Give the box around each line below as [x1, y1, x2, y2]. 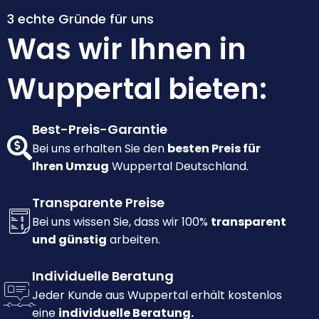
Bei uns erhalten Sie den [32, 140, 167, 157]
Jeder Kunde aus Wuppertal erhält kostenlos [32, 287, 282, 304]
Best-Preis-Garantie [32, 120, 167, 139]
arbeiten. [107, 231, 160, 249]
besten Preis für [167, 140, 261, 157]
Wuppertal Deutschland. [109, 158, 249, 175]
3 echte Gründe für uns [7, 10, 154, 28]
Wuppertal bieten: [7, 69, 267, 110]
